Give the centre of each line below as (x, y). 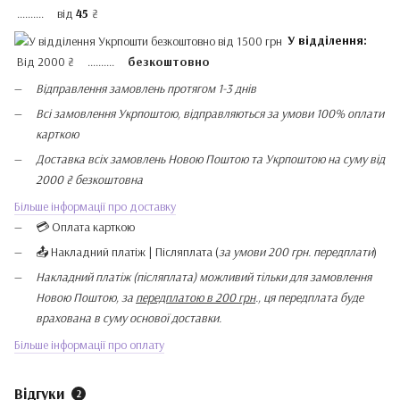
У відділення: (327, 40)
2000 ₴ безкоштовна (89, 179)
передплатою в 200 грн (196, 297)
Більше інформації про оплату (89, 345)
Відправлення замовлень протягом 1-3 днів (146, 88)
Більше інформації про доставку (95, 206)
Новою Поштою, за (86, 297)
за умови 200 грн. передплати (296, 252)
